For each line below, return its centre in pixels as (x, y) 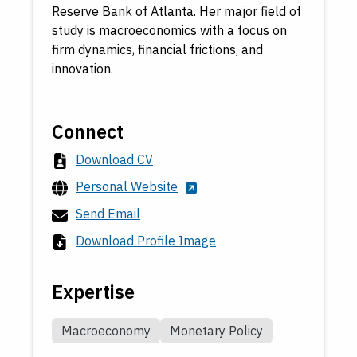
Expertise (93, 292)
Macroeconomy (106, 331)
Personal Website (127, 187)
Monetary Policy (216, 331)
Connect (88, 132)
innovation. (82, 69)
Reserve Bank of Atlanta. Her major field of (177, 12)
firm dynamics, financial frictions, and (157, 50)
